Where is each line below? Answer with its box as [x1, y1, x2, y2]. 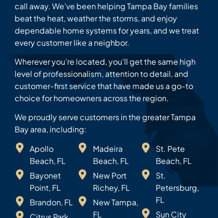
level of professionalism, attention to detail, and [15, 69, 188, 79]
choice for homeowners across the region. [15, 93, 169, 103]
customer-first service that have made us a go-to [15, 81, 193, 91]
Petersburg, [155, 182, 199, 193]
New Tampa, [92, 197, 138, 207]
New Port [92, 170, 127, 181]
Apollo [30, 143, 54, 154]
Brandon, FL [30, 197, 73, 207]
